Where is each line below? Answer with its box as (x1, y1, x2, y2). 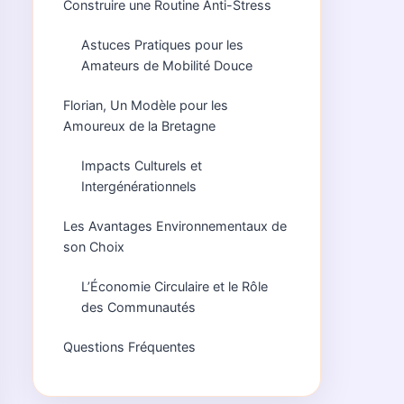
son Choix (63, 239, 124, 254)
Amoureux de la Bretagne (63, 118, 216, 133)
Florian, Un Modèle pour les (63, 97, 228, 113)
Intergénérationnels (81, 179, 197, 194)
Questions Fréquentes (63, 339, 196, 354)
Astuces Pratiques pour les (81, 37, 243, 52)
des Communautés (81, 299, 196, 315)
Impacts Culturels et (81, 158, 202, 173)
